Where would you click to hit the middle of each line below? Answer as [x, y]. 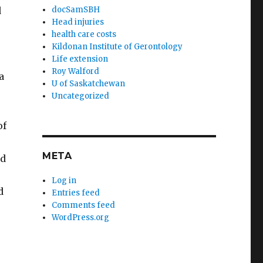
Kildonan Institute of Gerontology [117, 47]
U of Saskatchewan [89, 84]
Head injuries [78, 22]
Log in [64, 181]
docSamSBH [76, 10]
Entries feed [76, 193]
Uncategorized [81, 96]
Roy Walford [76, 71]
